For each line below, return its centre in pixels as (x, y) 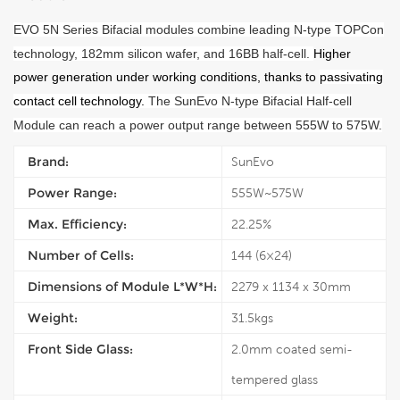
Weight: (53, 318)
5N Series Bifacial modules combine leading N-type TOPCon (212, 29)
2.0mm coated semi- (292, 349)
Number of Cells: (81, 255)
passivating (351, 77)
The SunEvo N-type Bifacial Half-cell (250, 101)
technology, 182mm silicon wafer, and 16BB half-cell (160, 54)
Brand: (48, 162)
